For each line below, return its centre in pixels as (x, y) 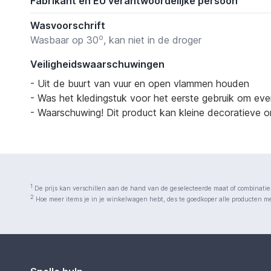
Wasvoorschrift (67, 26)
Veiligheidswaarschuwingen (97, 64)
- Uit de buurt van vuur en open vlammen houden (139, 84)
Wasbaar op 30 (64, 40)
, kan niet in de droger (152, 40)
